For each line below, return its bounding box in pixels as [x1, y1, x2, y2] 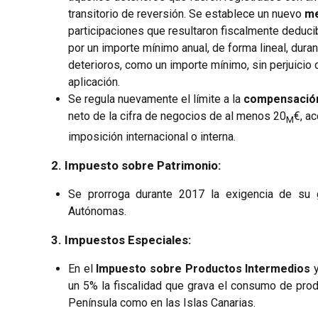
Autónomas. [68, 204, 126, 218]
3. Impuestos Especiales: [51, 232, 191, 247]
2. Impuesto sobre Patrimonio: [51, 158, 221, 172]
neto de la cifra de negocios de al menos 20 [68, 109, 286, 123]
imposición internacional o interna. [68, 129, 236, 143]
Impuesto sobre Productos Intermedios [96, 261, 311, 275]
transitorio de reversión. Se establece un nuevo [68, 6, 305, 21]
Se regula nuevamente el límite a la [68, 92, 243, 106]
